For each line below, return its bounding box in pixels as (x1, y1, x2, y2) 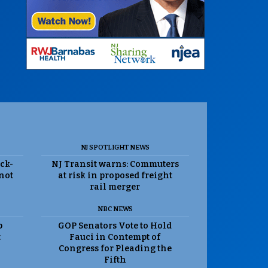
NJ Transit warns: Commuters (51, 159, 179, 170)
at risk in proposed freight (57, 170, 172, 181)
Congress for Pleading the (58, 243, 172, 254)
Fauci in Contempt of (69, 232, 161, 243)
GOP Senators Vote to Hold (58, 221, 172, 232)
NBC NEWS (97, 205, 133, 214)
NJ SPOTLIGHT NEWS (80, 144, 150, 152)
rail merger (90, 182, 141, 193)
